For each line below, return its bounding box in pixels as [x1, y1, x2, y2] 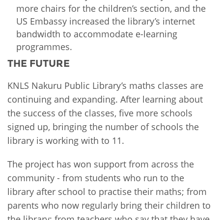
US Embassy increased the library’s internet [16, 15, 195, 27]
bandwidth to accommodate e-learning [16, 27, 177, 40]
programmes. [16, 40, 72, 53]
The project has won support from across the [7, 158, 194, 170]
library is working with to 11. [7, 134, 124, 146]
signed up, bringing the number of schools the [7, 120, 199, 133]
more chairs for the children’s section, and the [16, 2, 206, 14]
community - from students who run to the [7, 171, 184, 184]
